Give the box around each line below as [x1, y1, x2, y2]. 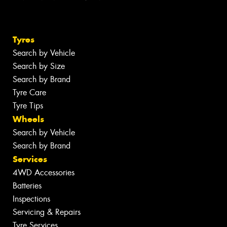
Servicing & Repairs [13, 207, 81, 218]
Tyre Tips [13, 100, 43, 111]
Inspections [13, 194, 50, 205]
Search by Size [13, 61, 65, 72]
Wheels [13, 113, 44, 125]
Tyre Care [13, 87, 46, 98]
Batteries [13, 180, 42, 192]
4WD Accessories [13, 167, 74, 178]
